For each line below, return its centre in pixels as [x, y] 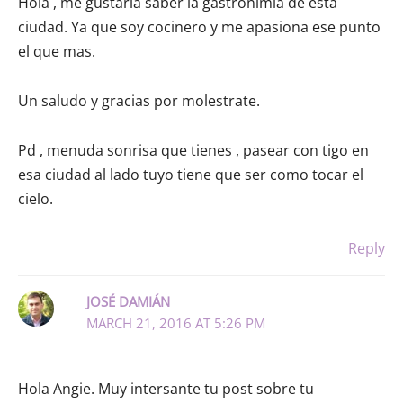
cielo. [36, 198]
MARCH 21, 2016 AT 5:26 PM [175, 322]
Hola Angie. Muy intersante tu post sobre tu [166, 389]
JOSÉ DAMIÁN [128, 301]
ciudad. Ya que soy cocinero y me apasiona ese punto [199, 27]
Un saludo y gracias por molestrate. [139, 100]
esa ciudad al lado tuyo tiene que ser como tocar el [191, 174]
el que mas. [57, 51]
